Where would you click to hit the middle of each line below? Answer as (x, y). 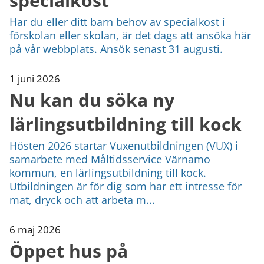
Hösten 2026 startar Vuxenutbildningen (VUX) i (124, 145)
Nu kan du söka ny (92, 100)
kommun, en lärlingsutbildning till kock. (108, 172)
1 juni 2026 (35, 78)
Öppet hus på (69, 250)
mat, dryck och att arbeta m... (82, 199)
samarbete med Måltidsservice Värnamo (110, 159)
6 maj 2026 (35, 229)
